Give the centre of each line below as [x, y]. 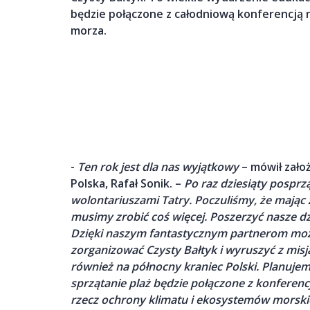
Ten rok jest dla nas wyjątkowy [158, 166]
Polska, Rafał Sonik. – [127, 183]
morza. [89, 31]
